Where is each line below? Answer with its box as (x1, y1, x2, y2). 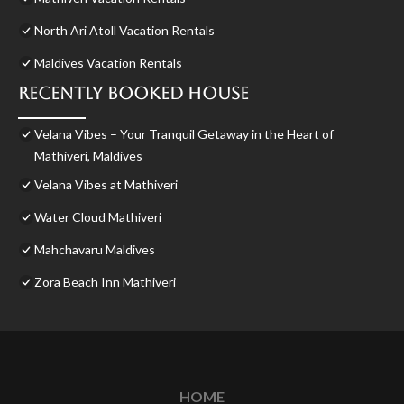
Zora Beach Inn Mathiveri (34, 274, 176, 290)
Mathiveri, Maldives (34, 148, 142, 164)
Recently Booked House (18, 84, 249, 104)
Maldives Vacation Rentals (34, 55, 182, 71)
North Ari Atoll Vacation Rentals (34, 23, 215, 39)
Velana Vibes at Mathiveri (34, 177, 178, 193)
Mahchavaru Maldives (34, 242, 155, 258)
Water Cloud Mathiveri (34, 209, 161, 225)
